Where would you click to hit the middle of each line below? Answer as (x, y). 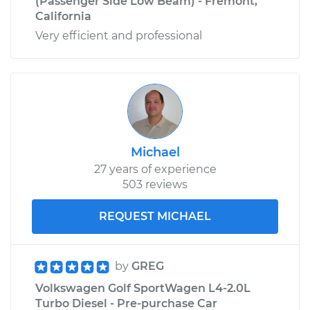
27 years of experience (155, 169)
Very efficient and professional (119, 35)
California (63, 16)
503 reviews (155, 184)
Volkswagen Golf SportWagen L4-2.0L (143, 288)
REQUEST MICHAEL (155, 216)
